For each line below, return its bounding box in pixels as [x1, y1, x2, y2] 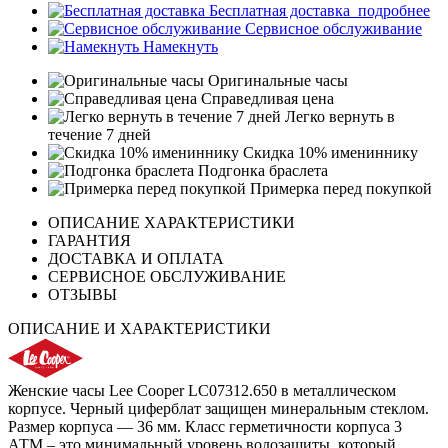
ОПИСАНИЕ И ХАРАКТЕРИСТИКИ [8, 320, 271, 338]
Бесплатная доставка [205, 2, 354, 20]
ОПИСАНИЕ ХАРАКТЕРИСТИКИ [48, 214, 295, 232]
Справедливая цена [197, 90, 334, 108]
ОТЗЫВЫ [48, 286, 117, 304]
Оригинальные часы [204, 72, 348, 90]
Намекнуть [139, 38, 218, 56]
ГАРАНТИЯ [48, 232, 131, 250]
